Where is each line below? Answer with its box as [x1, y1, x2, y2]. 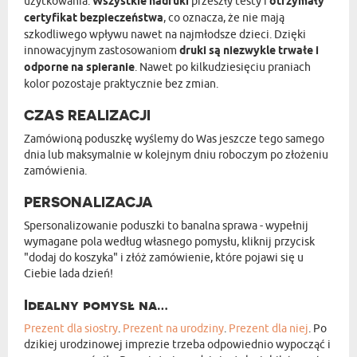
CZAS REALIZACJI [24, 107, 151, 124]
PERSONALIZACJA [24, 194, 153, 210]
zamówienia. [24, 163, 87, 178]
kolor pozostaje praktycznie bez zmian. [24, 76, 218, 91]
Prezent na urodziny [123, 321, 224, 335]
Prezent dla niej [229, 321, 308, 335]
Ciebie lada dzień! [24, 266, 113, 280]
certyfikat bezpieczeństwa [24, 10, 163, 26]
